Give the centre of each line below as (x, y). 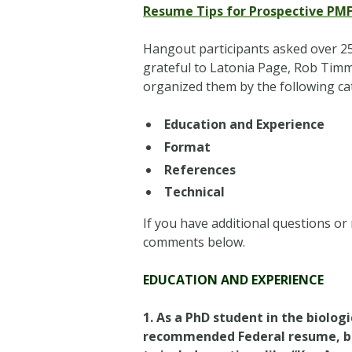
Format (188, 147)
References (200, 169)
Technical (195, 192)
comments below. (194, 242)
